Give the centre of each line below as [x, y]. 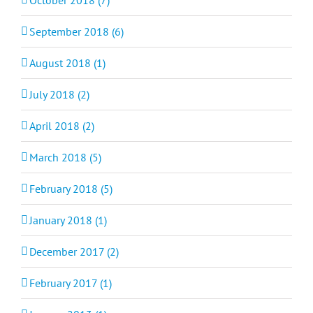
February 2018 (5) [71, 188]
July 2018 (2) [59, 94]
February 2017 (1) [71, 283]
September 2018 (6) [77, 31]
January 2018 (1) [68, 220]
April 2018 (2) [62, 125]
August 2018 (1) [67, 63]
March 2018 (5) [65, 157]
